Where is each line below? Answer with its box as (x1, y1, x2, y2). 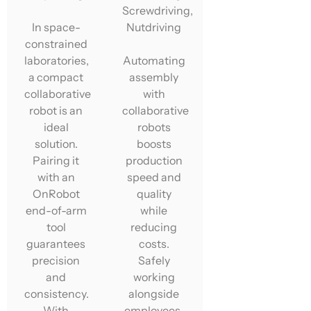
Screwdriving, (122, 3, 194, 17)
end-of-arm (25, 203, 87, 217)
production (125, 153, 183, 167)
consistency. (24, 286, 89, 301)
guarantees (26, 236, 86, 251)
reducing (131, 219, 178, 234)
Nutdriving (126, 19, 182, 34)
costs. (138, 236, 169, 251)
